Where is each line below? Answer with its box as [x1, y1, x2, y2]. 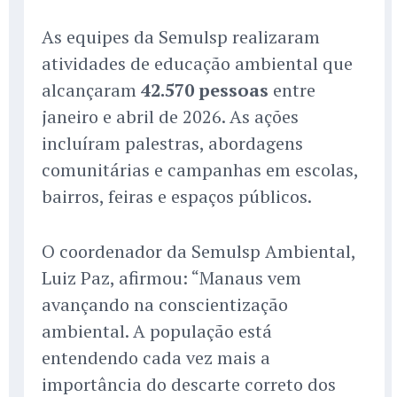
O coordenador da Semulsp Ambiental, [42, 239, 355, 264]
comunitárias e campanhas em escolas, [42, 158, 358, 183]
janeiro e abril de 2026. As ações [42, 105, 299, 129]
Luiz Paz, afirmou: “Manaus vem [42, 266, 301, 291]
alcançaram [42, 78, 141, 103]
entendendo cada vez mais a [42, 346, 270, 370]
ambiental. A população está [42, 319, 272, 344]
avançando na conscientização [42, 292, 288, 317]
